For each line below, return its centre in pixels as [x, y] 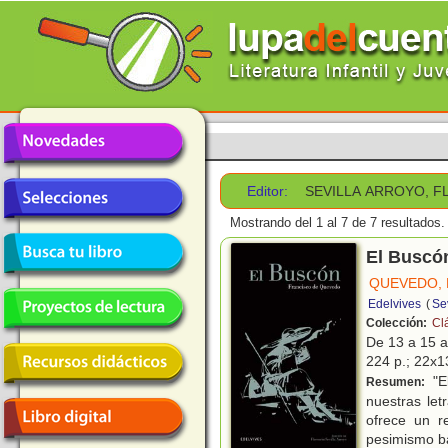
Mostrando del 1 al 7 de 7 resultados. [337, 223]
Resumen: [397, 382]
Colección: [398, 323]
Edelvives [394, 304]
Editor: [268, 191]
